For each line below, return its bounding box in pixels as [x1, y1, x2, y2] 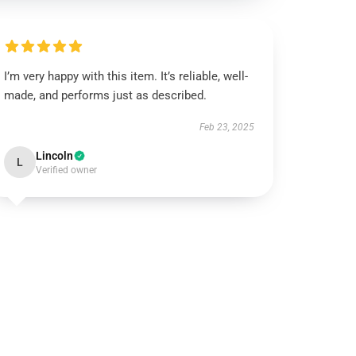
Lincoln [36, 149, 74, 162]
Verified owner [36, 164, 98, 176]
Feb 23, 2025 [199, 122, 254, 133]
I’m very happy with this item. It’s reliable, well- [4, 69, 249, 83]
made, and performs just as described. [4, 88, 207, 103]
